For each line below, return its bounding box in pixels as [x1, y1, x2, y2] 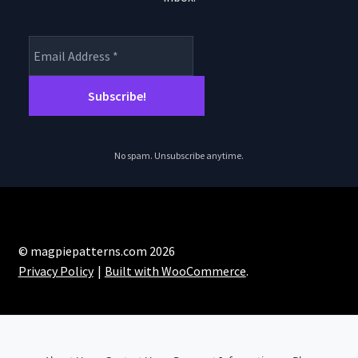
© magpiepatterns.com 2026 [18, 242, 175, 259]
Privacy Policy [18, 262, 93, 279]
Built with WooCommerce [104, 262, 246, 279]
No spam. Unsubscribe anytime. [114, 149, 244, 162]
